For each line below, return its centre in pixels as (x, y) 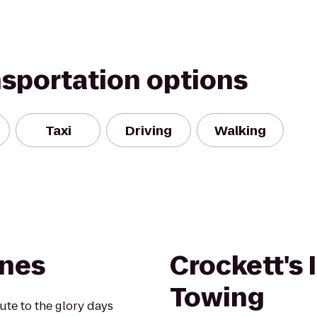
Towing (217, 298)
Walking (240, 130)
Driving (149, 130)
